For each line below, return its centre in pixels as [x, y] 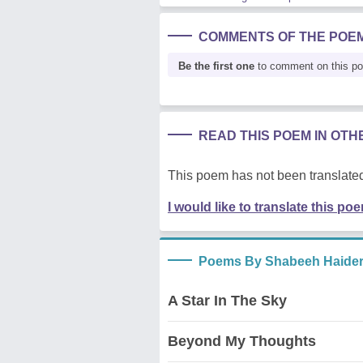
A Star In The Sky [227, 300]
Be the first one [216, 66]
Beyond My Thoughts [242, 341]
